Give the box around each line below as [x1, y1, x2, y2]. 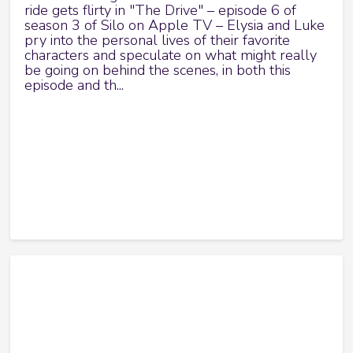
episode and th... [24, 76, 124, 95]
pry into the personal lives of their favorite [24, 31, 291, 50]
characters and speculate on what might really [24, 46, 318, 65]
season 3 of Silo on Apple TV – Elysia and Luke [24, 16, 325, 35]
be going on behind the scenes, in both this [24, 61, 292, 80]
